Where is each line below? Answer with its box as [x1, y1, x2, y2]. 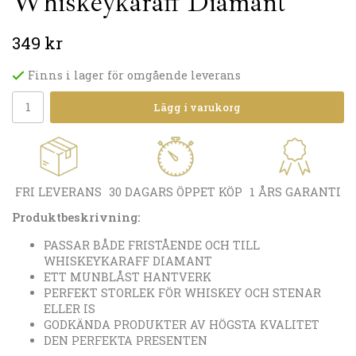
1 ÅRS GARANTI [249, 184, 341, 200]
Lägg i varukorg [153, 100, 241, 115]
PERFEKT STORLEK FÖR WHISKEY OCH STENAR [44, 284, 321, 300]
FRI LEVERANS [15, 184, 102, 200]
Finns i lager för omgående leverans [28, 68, 241, 83]
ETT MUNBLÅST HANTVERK [44, 269, 211, 284]
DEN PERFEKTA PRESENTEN [44, 332, 207, 348]
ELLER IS [44, 300, 95, 316]
